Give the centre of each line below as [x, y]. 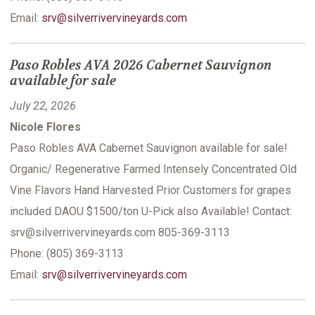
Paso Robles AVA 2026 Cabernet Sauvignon [141, 66]
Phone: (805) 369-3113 [67, 254]
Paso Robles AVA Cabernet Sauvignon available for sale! [149, 148]
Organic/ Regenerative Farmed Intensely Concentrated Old [153, 169]
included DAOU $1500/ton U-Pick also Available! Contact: [151, 212]
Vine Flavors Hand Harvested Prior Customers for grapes [150, 191]
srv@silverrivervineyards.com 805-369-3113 [120, 233]
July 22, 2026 [43, 106]
